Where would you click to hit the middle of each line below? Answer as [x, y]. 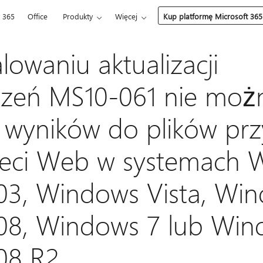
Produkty [78, 16]
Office [38, 16]
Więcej [127, 16]
